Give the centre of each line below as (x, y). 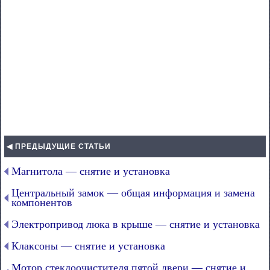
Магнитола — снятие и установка (91, 171)
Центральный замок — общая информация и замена (133, 193)
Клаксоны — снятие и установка (88, 246)
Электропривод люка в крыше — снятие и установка (136, 224)
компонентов (42, 202)
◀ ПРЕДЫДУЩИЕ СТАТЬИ (59, 146)
